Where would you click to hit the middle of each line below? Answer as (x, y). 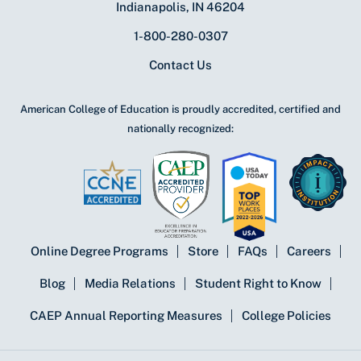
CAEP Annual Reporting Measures (126, 316)
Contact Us (180, 65)
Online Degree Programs (99, 251)
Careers (309, 251)
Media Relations (130, 284)
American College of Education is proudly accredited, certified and (180, 110)
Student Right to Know (258, 284)
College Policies (286, 316)
